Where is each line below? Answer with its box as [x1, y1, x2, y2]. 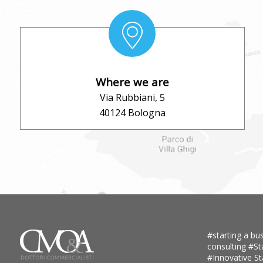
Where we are [95, 74, 169, 89]
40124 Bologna [99, 106, 166, 119]
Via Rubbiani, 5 [99, 90, 165, 104]
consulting [207, 240, 248, 252]
